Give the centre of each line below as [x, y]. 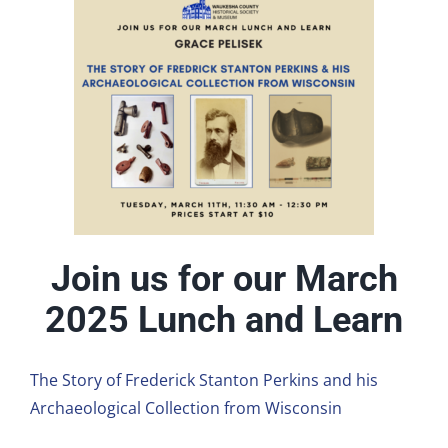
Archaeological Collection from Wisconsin [185, 407]
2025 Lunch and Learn [224, 320]
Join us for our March [224, 279]
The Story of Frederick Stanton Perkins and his [203, 379]
